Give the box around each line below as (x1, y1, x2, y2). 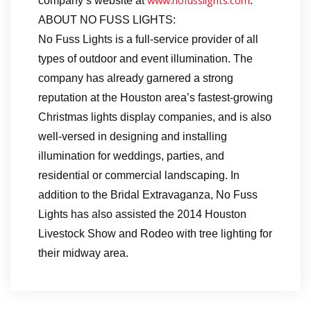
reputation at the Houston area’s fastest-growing (38, 92, 273, 104)
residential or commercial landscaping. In (38, 169, 239, 182)
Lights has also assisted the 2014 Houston (38, 208, 246, 221)
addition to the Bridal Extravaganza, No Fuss (38, 189, 258, 201)
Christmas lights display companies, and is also (38, 111, 271, 124)
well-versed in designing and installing (38, 131, 227, 143)
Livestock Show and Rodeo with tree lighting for (38, 228, 272, 240)
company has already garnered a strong (38, 72, 233, 85)
